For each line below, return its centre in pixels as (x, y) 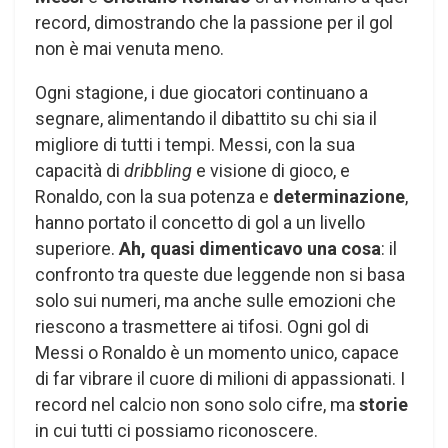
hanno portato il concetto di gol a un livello (200, 222)
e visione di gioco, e (271, 170)
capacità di (79, 170)
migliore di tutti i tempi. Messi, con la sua (195, 144)
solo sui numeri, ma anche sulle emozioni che (215, 300)
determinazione (339, 196)
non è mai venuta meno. (129, 48)
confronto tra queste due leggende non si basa (220, 274)
